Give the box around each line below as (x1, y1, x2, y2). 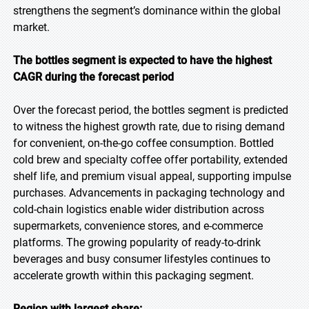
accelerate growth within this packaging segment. (13, 269, 254, 282)
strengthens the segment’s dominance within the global (13, 4, 281, 17)
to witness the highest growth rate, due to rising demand (13, 120, 285, 133)
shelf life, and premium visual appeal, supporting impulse (13, 170, 291, 183)
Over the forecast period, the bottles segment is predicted (13, 103, 288, 117)
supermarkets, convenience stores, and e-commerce (13, 219, 263, 232)
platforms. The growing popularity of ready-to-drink (13, 236, 261, 249)
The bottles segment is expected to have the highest (13, 54, 272, 67)
